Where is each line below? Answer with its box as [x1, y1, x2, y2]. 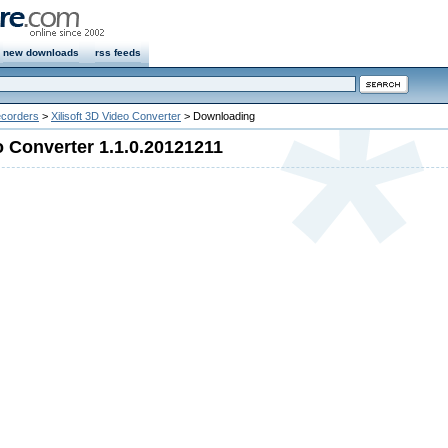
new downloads [3, 47, 79, 58]
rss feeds [95, 47, 141, 58]
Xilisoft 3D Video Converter [51, 110, 181, 122]
